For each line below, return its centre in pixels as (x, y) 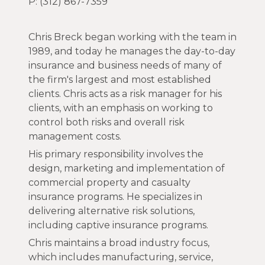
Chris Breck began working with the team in (132, 37)
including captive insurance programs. (118, 225)
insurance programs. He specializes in (115, 197)
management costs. (75, 137)
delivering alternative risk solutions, (112, 211)
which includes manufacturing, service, (121, 257)
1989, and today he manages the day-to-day (132, 51)
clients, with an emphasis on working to (121, 108)
